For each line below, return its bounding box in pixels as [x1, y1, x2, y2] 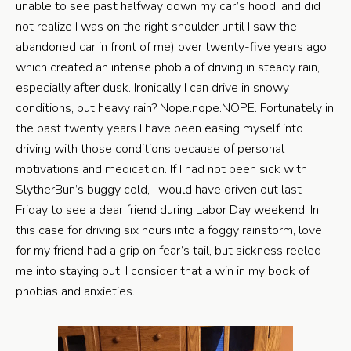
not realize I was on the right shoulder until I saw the [16, 18, 297, 35]
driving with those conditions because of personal [16, 140, 284, 157]
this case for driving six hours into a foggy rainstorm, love [16, 222, 322, 239]
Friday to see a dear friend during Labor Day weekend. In [16, 201, 319, 219]
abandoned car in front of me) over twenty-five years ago [16, 38, 327, 56]
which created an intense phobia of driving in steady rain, [16, 59, 320, 76]
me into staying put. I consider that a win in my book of [16, 262, 309, 280]
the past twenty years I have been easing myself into [16, 120, 303, 137]
